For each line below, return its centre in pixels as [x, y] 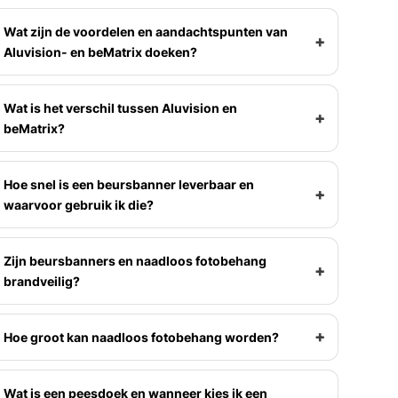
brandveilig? [41, 281]
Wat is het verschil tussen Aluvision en [120, 107]
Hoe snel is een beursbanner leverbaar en [128, 184]
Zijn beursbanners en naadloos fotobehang [135, 260]
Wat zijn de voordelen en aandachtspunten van [145, 31]
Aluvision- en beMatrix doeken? [100, 52]
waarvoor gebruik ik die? [78, 204]
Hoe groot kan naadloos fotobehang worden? [141, 337]
